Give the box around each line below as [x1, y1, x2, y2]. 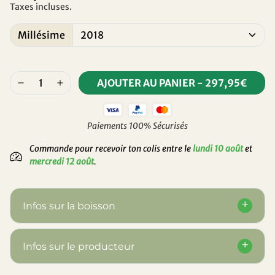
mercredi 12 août [29, 156, 94, 168]
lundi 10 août [193, 143, 243, 155]
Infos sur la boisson [23, 199, 115, 212]
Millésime [18, 29, 65, 42]
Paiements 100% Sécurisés [87, 120, 188, 132]
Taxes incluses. [10, 1, 72, 13]
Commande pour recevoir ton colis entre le [29, 143, 193, 155]
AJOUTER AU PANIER [96, 77, 197, 90]
